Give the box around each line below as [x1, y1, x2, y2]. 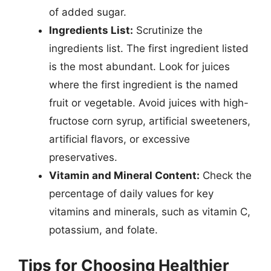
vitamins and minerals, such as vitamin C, [49, 206, 250, 218]
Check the [200, 169, 252, 181]
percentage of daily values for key [49, 188, 214, 200]
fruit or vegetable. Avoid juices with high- [49, 97, 249, 109]
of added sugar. [49, 6, 126, 18]
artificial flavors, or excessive [49, 133, 190, 145]
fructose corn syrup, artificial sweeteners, [49, 115, 250, 127]
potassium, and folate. [49, 224, 158, 236]
